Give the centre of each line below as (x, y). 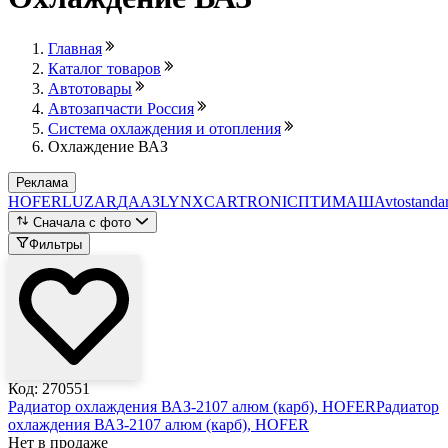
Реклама (42, 182)
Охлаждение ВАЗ (108, 146)
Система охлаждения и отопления (164, 128)
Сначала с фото (82, 222)
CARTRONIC (251, 201)
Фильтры (56, 245)
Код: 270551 (49, 389)
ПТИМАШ (336, 201)
